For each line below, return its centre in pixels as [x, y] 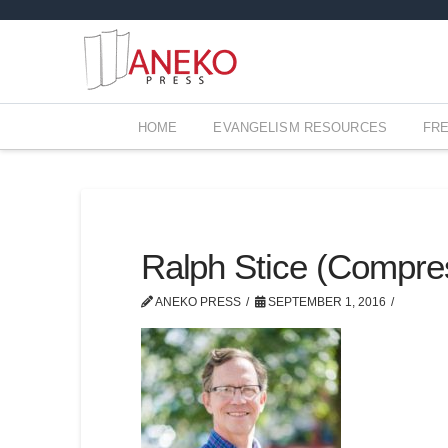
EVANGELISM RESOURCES [300, 127]
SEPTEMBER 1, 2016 [326, 301]
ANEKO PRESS [196, 301]
